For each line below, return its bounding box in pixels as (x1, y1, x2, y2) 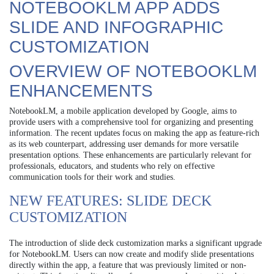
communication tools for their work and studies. (9, 172, 176, 182)
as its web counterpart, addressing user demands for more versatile (9, 139, 239, 149)
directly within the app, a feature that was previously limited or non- (9, 261, 246, 270)
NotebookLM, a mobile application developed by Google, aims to (9, 106, 237, 116)
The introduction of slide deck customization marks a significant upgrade (9, 239, 262, 248)
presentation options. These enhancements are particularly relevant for (9, 150, 251, 160)
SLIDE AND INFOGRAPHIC (9, 18, 223, 37)
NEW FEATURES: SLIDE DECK (9, 193, 212, 209)
